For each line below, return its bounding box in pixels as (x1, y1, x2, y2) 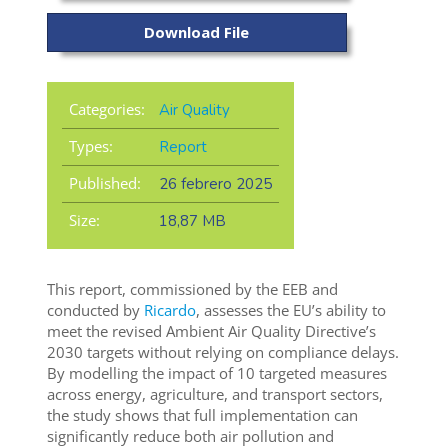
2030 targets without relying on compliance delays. (46, 342, 399, 363)
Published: (68, 173, 141, 194)
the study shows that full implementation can (46, 405, 358, 426)
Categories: (68, 99, 145, 120)
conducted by (46, 300, 144, 321)
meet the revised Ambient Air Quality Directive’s (46, 321, 376, 342)
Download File (144, 22, 250, 43)
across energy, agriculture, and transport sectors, (46, 384, 383, 405)
